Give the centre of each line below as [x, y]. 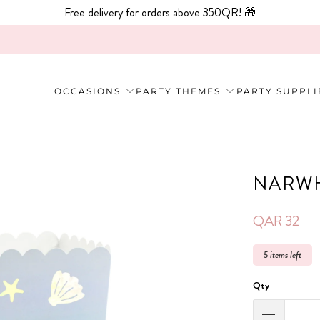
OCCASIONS [88, 91]
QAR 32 [276, 221]
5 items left [282, 255]
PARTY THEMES [179, 91]
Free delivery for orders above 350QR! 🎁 [160, 12]
